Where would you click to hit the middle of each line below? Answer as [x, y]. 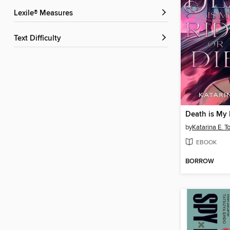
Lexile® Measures [45, 14]
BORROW [200, 161]
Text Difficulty [39, 39]
